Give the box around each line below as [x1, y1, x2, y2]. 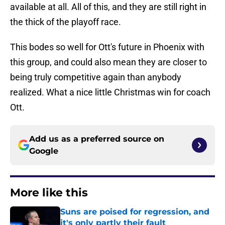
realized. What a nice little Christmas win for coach [10, 87, 210, 98]
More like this [10, 186, 88, 200]
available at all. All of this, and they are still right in [10, 2, 206, 13]
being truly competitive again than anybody [10, 72, 181, 83]
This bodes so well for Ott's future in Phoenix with [10, 42, 204, 53]
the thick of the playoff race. [10, 17, 121, 28]
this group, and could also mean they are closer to [10, 57, 207, 68]
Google [29, 146, 58, 156]
